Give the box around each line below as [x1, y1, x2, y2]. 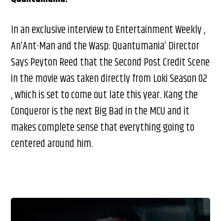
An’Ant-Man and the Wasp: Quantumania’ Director [11, 37, 200, 55]
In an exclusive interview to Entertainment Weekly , [11, 21, 206, 38]
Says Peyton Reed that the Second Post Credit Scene [11, 54, 210, 71]
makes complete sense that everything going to [11, 119, 195, 136]
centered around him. [11, 135, 93, 152]
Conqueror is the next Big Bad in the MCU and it [11, 103, 190, 120]
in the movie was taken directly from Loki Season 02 [11, 70, 208, 87]
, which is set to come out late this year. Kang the [11, 86, 198, 104]
